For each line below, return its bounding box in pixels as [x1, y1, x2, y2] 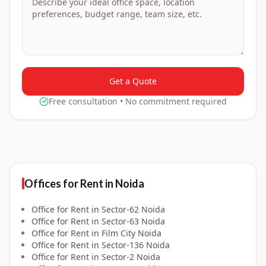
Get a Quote [109, 75, 157, 87]
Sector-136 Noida [102, 239, 170, 251]
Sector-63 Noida [102, 216, 165, 227]
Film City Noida [102, 227, 161, 239]
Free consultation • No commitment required [49, 96, 227, 107]
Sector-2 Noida [102, 251, 160, 263]
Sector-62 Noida [102, 204, 165, 216]
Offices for [24, 177, 80, 191]
